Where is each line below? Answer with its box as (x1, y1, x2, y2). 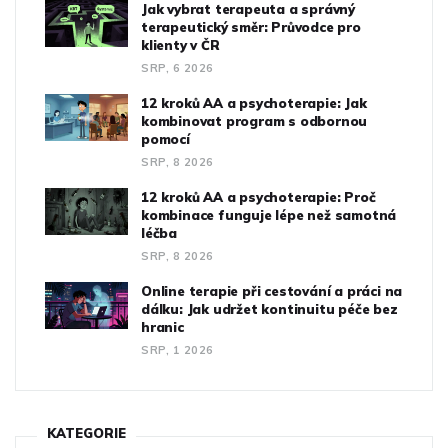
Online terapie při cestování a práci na (141, 283, 403, 300)
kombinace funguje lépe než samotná (141, 207, 397, 224)
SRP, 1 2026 (141, 343, 214, 358)
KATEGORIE (47, 425, 126, 442)
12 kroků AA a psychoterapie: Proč (141, 189, 376, 206)
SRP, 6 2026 (141, 61, 214, 76)
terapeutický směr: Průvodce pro (141, 19, 361, 36)
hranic (141, 319, 184, 336)
